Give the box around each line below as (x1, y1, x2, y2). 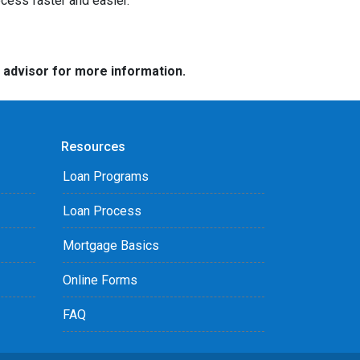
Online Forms (63, 272, 137, 288)
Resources (61, 139, 125, 154)
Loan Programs (63, 169, 149, 184)
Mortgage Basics (63, 238, 159, 253)
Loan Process (63, 203, 141, 219)
